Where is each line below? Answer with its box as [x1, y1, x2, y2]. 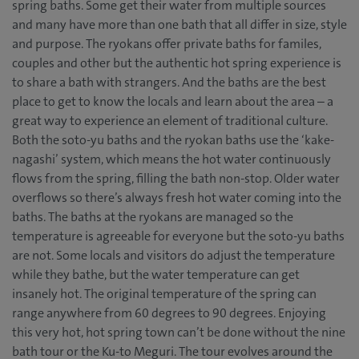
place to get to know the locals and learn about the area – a [12, 93, 333, 111]
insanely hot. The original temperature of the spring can [12, 285, 317, 303]
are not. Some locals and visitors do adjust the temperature [12, 247, 335, 264]
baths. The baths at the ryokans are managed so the [12, 208, 293, 226]
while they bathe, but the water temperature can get [12, 266, 300, 284]
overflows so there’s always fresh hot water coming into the [12, 189, 341, 207]
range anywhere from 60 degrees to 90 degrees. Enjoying [12, 305, 326, 322]
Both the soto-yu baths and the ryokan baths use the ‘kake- [12, 131, 334, 149]
